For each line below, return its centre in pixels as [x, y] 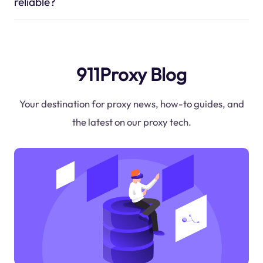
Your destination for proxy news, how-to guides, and [131, 104]
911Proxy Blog [131, 74]
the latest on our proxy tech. [131, 122]
